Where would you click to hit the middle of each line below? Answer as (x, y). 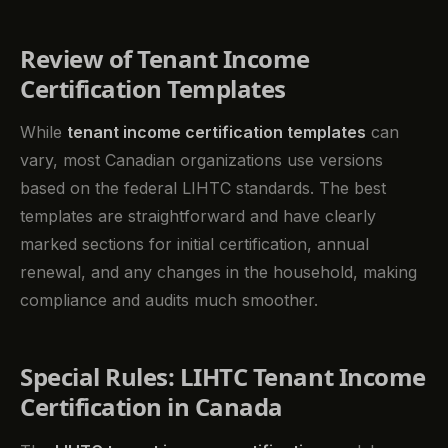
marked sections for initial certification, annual (194, 244)
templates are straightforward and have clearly (198, 216)
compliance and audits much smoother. (169, 300)
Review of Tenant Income (165, 58)
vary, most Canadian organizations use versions (201, 160)
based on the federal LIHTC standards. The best (203, 188)
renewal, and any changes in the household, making (218, 272)
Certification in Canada (151, 407)
